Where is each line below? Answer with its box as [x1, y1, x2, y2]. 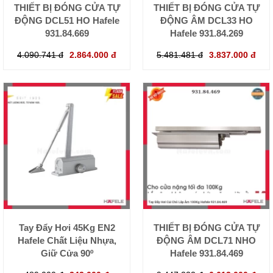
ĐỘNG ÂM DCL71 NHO [157, 235, 256, 246]
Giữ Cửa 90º [40, 247, 93, 258]
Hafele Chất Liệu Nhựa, [17, 235, 116, 246]
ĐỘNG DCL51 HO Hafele [14, 15, 119, 26]
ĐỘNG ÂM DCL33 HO [160, 15, 253, 26]
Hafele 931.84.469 [169, 247, 243, 258]
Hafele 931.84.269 [169, 27, 243, 38]
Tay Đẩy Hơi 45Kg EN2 [18, 222, 115, 233]
